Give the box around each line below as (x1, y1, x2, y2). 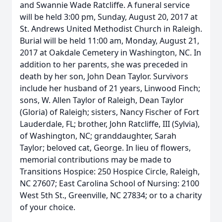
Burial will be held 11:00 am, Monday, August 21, (20, 35, 199, 46)
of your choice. (20, 202, 75, 213)
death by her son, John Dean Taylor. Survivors (20, 71, 188, 82)
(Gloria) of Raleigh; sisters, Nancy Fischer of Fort (20, 107, 199, 117)
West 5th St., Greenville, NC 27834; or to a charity (20, 190, 202, 201)
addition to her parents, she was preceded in (20, 59, 188, 70)
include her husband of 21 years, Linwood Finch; (20, 83, 200, 94)
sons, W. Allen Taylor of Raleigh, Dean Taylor (20, 95, 184, 106)
